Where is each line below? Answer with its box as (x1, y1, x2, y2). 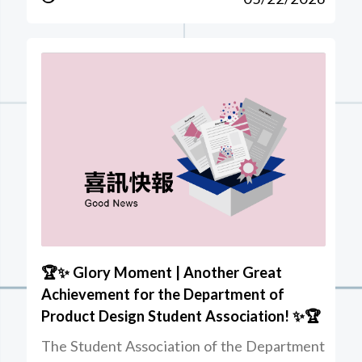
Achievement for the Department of (41, 284, 285, 303)
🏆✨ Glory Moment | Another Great (41, 263, 283, 281)
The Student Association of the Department (41, 336, 326, 355)
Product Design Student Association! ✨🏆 (41, 306, 322, 325)
